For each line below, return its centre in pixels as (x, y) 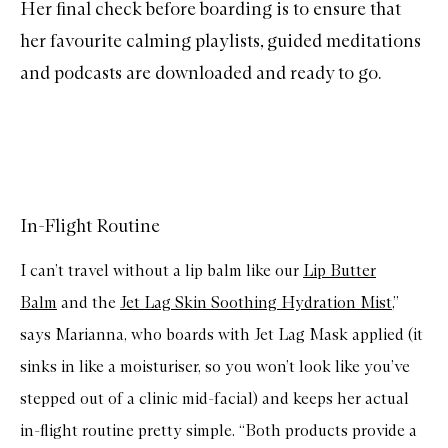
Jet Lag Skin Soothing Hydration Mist (256, 303)
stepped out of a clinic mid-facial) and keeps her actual (214, 399)
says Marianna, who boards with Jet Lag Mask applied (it (221, 335)
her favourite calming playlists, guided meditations (220, 41)
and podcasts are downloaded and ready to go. (201, 73)
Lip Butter (339, 271)
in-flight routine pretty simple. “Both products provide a (218, 431)
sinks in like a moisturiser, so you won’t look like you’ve (215, 367)
